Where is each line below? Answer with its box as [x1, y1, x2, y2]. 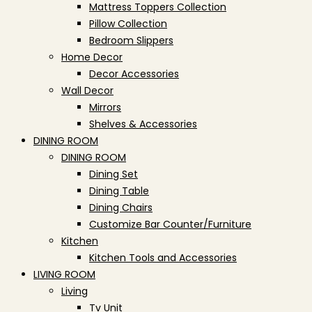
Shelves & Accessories [89, 117, 197, 131]
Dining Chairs [89, 201, 153, 214]
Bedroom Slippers [89, 33, 173, 47]
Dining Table [89, 184, 149, 198]
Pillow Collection [89, 17, 167, 31]
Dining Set [89, 167, 138, 181]
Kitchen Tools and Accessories [89, 251, 237, 265]
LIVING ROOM [33, 267, 95, 281]
